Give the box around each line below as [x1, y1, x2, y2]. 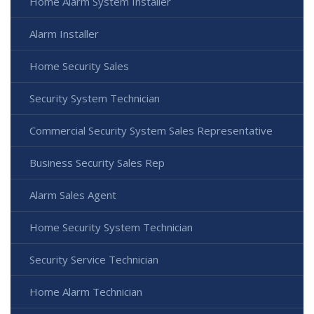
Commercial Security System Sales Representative [29, 123, 273, 138]
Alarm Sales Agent [29, 188, 116, 203]
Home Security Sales [29, 59, 129, 74]
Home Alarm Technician [29, 285, 142, 299]
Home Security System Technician [29, 220, 193, 235]
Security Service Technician [29, 252, 158, 267]
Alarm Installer [29, 27, 99, 41]
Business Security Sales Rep [29, 156, 165, 170]
